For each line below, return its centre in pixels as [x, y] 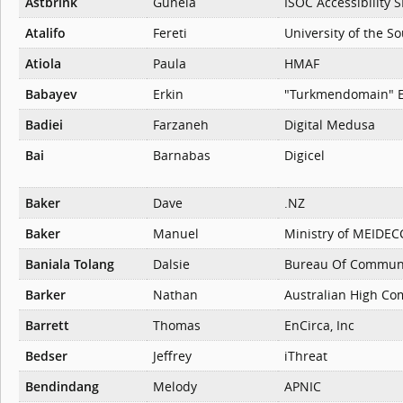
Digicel [304, 156]
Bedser [46, 356]
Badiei [44, 125]
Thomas [177, 326]
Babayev [51, 94]
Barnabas [182, 156]
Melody [175, 387]
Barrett [47, 326]
